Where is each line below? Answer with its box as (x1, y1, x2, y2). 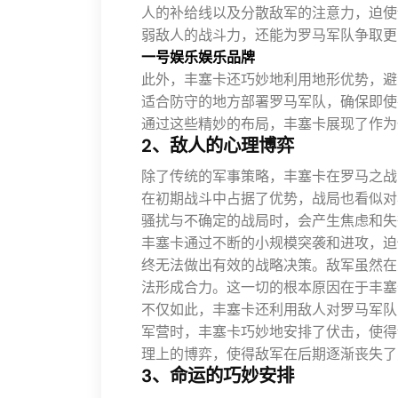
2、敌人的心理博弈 (141, 134, 294, 157)
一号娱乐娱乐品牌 (141, 48, 255, 67)
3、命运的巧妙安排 (141, 364, 294, 387)
